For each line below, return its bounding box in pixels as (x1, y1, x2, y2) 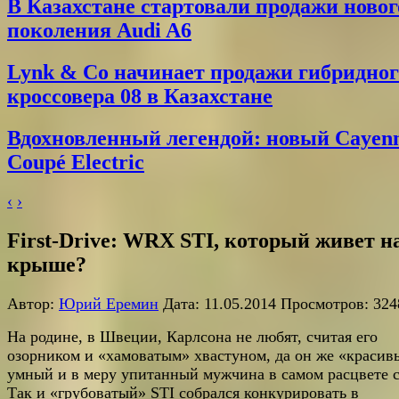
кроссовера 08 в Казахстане (7, 85, 273, 109)
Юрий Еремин (59, 294, 159, 313)
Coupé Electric (7, 151, 144, 175)
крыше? (7, 253, 86, 277)
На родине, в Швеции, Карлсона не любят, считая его (7, 327, 378, 346)
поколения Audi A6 (7, 19, 191, 43)
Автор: (7, 294, 59, 313)
